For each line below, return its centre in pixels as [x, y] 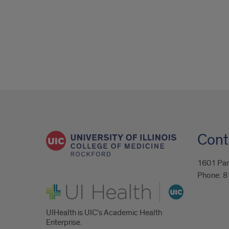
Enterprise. [64, 222]
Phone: [210, 175]
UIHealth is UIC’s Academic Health [104, 212]
